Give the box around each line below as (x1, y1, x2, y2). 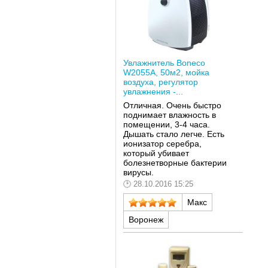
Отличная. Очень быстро (123, 100, 221, 111)
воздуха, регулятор (123, 77, 198, 87)
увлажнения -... (123, 86, 183, 96)
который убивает (123, 148, 189, 159)
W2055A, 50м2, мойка (123, 67, 209, 77)
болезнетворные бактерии (123, 158, 227, 168)
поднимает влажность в (123, 110, 216, 120)
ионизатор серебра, (123, 139, 202, 149)
